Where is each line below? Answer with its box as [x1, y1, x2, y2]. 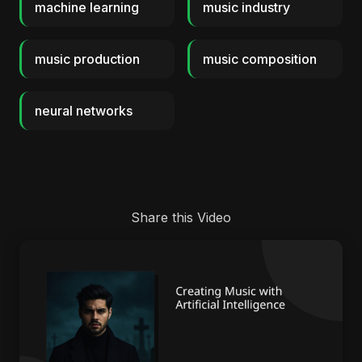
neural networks [35, 103, 133, 119]
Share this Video [131, 209, 231, 225]
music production [35, 51, 140, 67]
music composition [203, 51, 317, 67]
